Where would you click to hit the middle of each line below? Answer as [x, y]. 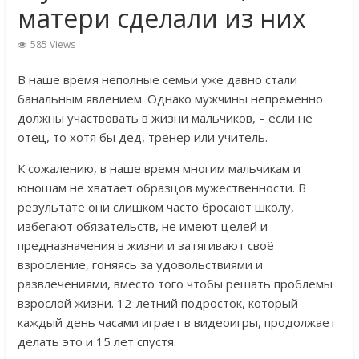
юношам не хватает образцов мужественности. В [161, 187]
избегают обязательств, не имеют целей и [142, 226]
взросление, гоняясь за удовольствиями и [140, 264]
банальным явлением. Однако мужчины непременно [170, 98]
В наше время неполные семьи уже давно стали [157, 79]
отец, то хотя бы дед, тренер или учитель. [142, 137]
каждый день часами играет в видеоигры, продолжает [176, 322]
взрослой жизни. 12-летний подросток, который [157, 303]
